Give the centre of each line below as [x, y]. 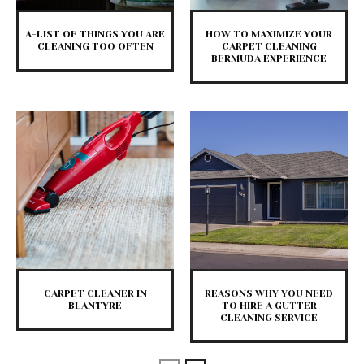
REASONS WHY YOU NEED [269, 294]
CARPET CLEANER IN [95, 294]
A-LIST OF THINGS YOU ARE [95, 35]
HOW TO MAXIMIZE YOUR [269, 35]
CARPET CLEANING [269, 47]
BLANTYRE [95, 306]
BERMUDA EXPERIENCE [269, 59]
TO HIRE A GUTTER [269, 306]
